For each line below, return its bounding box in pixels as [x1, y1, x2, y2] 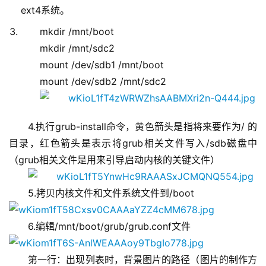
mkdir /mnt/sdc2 [40, 42, 115, 55]
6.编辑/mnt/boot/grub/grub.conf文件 [28, 220, 191, 233]
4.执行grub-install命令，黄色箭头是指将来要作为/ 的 [28, 121, 257, 133]
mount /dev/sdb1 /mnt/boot [40, 59, 164, 71]
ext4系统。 [21, 4, 69, 17]
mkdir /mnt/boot [40, 26, 114, 38]
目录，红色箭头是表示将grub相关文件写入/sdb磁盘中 [9, 137, 257, 150]
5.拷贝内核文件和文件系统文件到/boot [28, 187, 194, 199]
